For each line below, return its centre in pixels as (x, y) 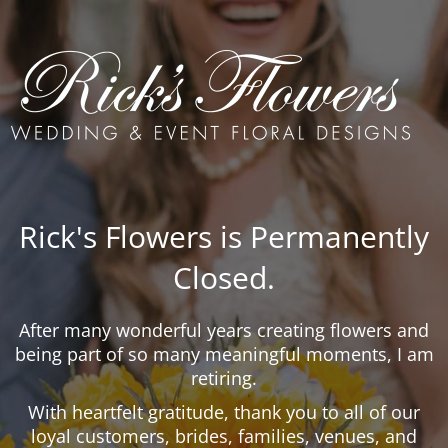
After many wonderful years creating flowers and (224, 330)
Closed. (224, 277)
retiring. (224, 378)
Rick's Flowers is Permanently (224, 236)
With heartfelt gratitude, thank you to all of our (224, 412)
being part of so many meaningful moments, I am (224, 354)
